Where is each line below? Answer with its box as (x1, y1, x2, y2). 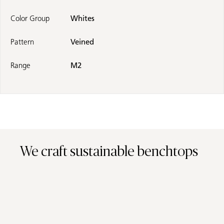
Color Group (10, 14, 49, 23)
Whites (70, 14, 94, 23)
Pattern (10, 37, 34, 47)
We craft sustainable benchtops (20, 145, 198, 159)
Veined (70, 37, 94, 47)
